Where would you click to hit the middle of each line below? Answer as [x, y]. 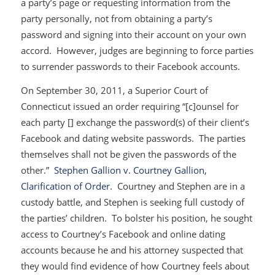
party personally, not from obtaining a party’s [116, 18]
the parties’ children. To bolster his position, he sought [136, 218]
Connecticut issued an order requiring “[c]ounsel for [130, 106]
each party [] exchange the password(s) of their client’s [135, 122]
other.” [37, 170]
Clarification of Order [65, 186]
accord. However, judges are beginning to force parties [137, 50]
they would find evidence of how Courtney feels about [135, 265]
